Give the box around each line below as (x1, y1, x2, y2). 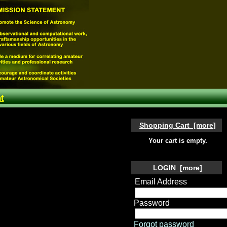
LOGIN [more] (153, 163, 202, 172)
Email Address (134, 177, 187, 186)
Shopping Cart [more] (139, 121, 216, 129)
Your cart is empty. (148, 137, 207, 145)
